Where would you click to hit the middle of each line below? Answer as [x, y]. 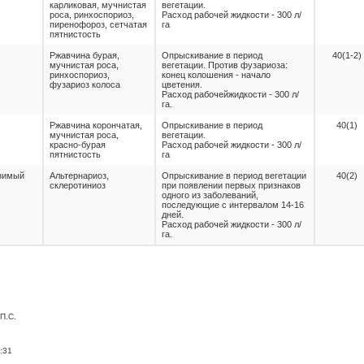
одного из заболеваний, [210, 195]
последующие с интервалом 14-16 [233, 205]
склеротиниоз [78, 185]
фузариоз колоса [85, 84]
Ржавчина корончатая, [96, 125]
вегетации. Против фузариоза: [225, 65]
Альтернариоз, [79, 175]
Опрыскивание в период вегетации [234, 175]
